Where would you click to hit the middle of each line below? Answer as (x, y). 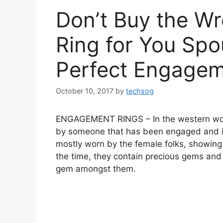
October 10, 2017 (85, 91)
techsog (140, 91)
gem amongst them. (96, 169)
